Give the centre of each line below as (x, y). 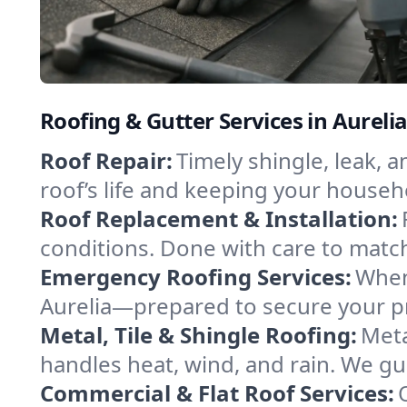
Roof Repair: (106, 160)
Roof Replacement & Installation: (219, 218)
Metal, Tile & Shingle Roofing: (199, 335)
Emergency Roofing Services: (196, 277)
